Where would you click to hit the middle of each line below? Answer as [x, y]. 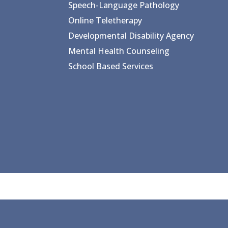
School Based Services [111, 66]
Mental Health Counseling [119, 51]
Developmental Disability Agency [131, 36]
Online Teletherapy [105, 21]
